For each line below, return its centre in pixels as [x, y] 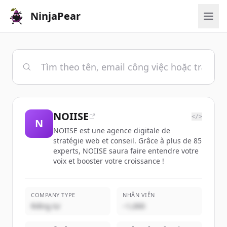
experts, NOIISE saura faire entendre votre [126, 151]
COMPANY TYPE [53, 195]
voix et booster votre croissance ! [109, 161]
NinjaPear [55, 16]
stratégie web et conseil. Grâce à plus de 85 [127, 141]
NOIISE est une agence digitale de [112, 130]
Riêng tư [45, 206]
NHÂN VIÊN [139, 195]
